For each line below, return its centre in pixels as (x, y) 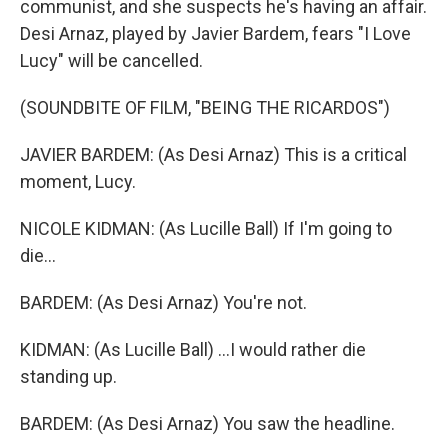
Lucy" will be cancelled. (111, 60)
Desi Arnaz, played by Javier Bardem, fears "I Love (215, 33)
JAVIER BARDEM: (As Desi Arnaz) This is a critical (213, 154)
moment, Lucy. (78, 181)
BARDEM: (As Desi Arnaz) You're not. (163, 302)
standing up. (68, 376)
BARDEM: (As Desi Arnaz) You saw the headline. (207, 423)
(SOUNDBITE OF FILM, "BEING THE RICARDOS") (205, 107)
